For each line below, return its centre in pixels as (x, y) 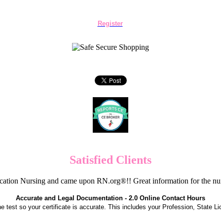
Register (110, 23)
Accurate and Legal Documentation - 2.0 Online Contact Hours (110, 198)
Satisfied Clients (110, 160)
